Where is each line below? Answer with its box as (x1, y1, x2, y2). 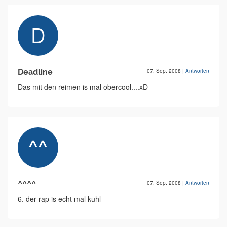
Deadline (18, 67, 53, 78)
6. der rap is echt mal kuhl (18, 194, 101, 204)
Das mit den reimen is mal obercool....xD (18, 82, 148, 92)
